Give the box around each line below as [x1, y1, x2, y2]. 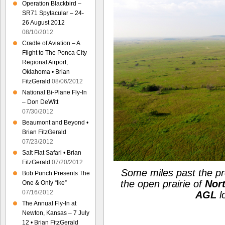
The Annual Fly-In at [22, 200, 76, 207]
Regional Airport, [22, 59, 68, 66]
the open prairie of [121, 178, 205, 189]
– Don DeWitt [22, 98, 58, 105]
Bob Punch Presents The [22, 170, 90, 177]
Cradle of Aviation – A [22, 40, 80, 47]
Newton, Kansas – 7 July [22, 209, 89, 216]
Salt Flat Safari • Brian [22, 149, 81, 156]
